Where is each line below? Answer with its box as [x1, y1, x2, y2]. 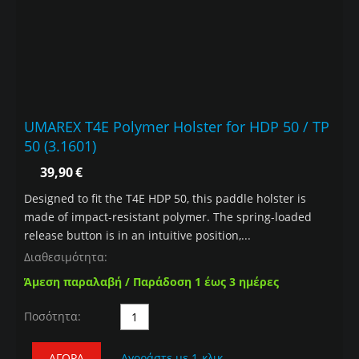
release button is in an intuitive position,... [24, 228, 251, 244]
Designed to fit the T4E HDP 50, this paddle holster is [24, 191, 306, 207]
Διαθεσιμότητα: [24, 249, 107, 265]
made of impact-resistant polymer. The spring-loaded [24, 209, 312, 225]
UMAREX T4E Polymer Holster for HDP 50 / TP [24, 117, 329, 137]
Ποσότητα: [24, 309, 81, 325]
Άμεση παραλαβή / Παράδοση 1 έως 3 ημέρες [24, 274, 279, 290]
